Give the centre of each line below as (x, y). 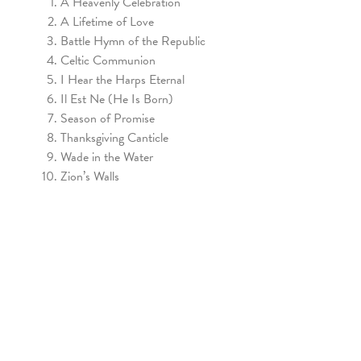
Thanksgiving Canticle (114, 138)
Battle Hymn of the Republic (133, 41)
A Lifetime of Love (107, 22)
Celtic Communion (108, 61)
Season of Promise (108, 119)
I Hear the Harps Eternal (122, 80)
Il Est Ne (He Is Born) (117, 100)
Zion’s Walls (90, 177)
